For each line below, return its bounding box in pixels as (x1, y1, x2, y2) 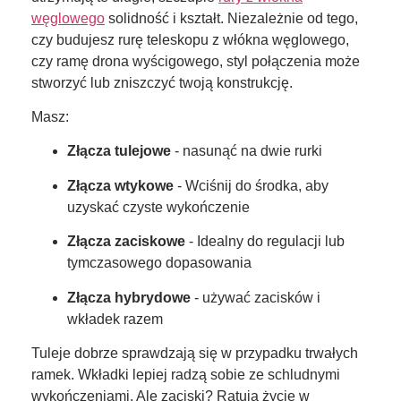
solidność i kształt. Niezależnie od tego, (105, 10, 358, 26)
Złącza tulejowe (67, 143, 171, 159)
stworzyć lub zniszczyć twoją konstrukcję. (31, 74, 293, 90)
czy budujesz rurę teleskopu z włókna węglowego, (31, 31, 349, 47)
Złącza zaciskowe (67, 234, 185, 250)
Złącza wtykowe (67, 177, 174, 193)
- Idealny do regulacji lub (185, 234, 345, 250)
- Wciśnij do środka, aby (174, 177, 328, 193)
